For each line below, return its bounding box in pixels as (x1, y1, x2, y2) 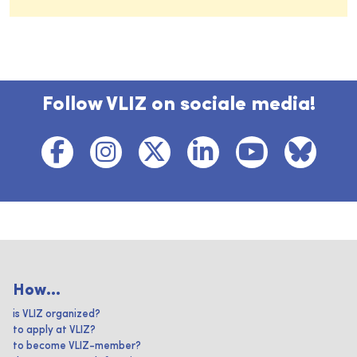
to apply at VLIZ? (13, 325, 96, 336)
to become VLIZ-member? (13, 341, 141, 352)
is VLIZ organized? (13, 309, 100, 320)
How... (13, 283, 61, 300)
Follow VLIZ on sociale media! (41, 95, 316, 116)
